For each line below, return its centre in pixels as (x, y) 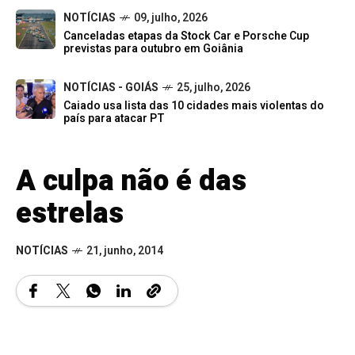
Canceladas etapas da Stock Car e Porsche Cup (186, 36)
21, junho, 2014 (125, 251)
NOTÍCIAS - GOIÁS (111, 88)
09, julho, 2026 (171, 18)
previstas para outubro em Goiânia (153, 49)
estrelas (70, 214)
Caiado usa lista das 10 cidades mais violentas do (194, 106)
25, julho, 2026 (214, 88)
